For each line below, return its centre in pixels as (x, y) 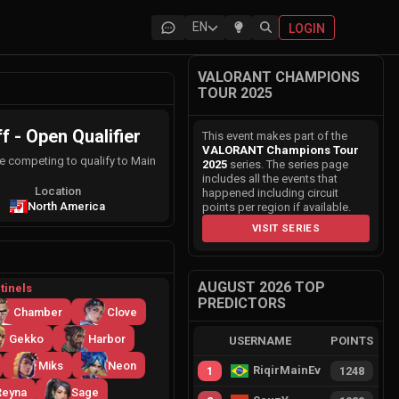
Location (57, 191)
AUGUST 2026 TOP (261, 287)
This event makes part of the (275, 136)
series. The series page (288, 164)
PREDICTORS (242, 303)
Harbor (106, 338)
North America (67, 206)
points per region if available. (277, 207)
